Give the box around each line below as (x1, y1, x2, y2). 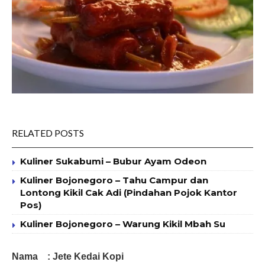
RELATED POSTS (12, 127, 84, 138)
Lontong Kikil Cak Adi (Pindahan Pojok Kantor (20, 186, 237, 198)
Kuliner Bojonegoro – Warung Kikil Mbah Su (20, 218, 225, 230)
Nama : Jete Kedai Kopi (12, 251, 124, 261)
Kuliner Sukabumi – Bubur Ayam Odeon (20, 155, 206, 167)
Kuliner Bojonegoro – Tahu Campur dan (20, 174, 208, 186)
